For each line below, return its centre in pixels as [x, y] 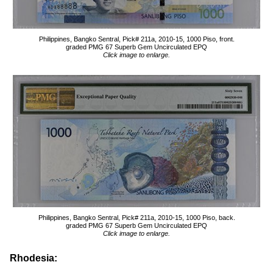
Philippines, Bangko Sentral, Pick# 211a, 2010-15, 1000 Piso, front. [136, 39]
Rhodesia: [34, 258]
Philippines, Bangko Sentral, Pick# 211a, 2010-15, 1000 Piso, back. [136, 218]
